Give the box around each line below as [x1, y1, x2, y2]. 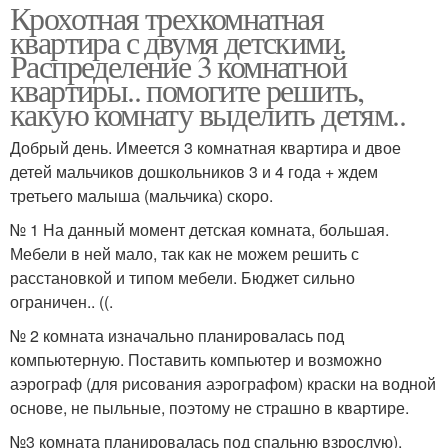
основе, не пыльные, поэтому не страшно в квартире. [10, 395, 409, 419]
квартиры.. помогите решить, [10, 67, 364, 111]
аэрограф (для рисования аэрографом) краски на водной [10, 371, 436, 395]
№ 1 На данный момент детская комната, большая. [10, 217, 389, 241]
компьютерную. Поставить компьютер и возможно [10, 347, 382, 371]
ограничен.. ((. [10, 289, 113, 313]
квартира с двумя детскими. [10, 19, 346, 63]
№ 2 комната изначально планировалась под [10, 323, 344, 347]
